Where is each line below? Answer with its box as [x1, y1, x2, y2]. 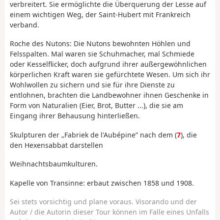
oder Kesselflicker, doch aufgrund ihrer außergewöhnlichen [10, 59, 207, 69]
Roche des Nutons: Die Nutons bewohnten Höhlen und [10, 39, 191, 49]
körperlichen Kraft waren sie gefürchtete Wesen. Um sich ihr [10, 70, 210, 80]
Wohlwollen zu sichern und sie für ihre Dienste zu [10, 80, 175, 90]
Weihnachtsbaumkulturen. [10, 159, 98, 169]
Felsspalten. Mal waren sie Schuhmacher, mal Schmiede [10, 49, 194, 59]
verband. [10, 20, 39, 29]
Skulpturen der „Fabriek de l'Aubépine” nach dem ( [10, 130, 177, 139]
